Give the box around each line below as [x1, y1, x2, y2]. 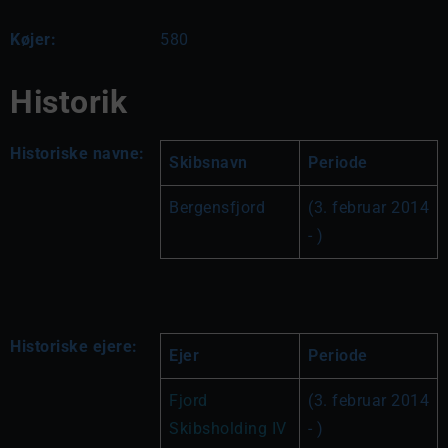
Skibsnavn [169, 152, 248, 172]
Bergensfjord [169, 197, 265, 217]
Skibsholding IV [169, 418, 287, 438]
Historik [10, 82, 127, 121]
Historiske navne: [10, 143, 145, 163]
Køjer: [10, 29, 56, 49]
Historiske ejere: [10, 336, 138, 356]
